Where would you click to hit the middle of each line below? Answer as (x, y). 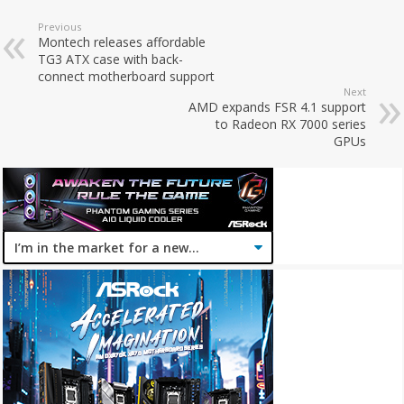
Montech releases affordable (122, 42)
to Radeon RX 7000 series (290, 124)
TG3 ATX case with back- (111, 60)
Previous (60, 27)
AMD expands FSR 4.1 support (277, 107)
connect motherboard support (127, 77)
